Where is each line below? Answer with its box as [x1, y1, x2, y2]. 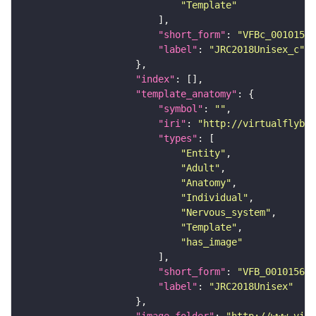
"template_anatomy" [135, 88, 237, 100]
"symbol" [158, 103, 203, 115]
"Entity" [181, 147, 226, 159]
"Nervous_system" [181, 207, 271, 219]
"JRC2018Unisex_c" [209, 44, 305, 56]
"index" [135, 73, 175, 85]
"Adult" [181, 162, 220, 174]
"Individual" [181, 192, 248, 204]
